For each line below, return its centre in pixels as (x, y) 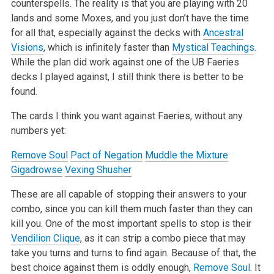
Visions (27, 47)
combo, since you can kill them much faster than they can (131, 209)
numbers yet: (38, 130)
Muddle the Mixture (186, 155)
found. (24, 91)
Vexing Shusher (98, 169)
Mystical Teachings (213, 47)
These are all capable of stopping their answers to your (128, 194)
